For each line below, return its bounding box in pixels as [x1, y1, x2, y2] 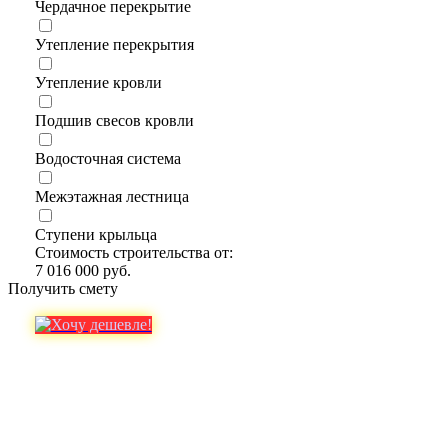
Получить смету [8, 279, 118, 297]
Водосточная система [34, 149, 181, 167]
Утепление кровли [34, 73, 162, 91]
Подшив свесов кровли [34, 111, 194, 129]
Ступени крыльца [34, 225, 157, 243]
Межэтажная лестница [34, 187, 189, 205]
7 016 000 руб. [34, 261, 131, 279]
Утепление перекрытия [34, 35, 194, 53]
